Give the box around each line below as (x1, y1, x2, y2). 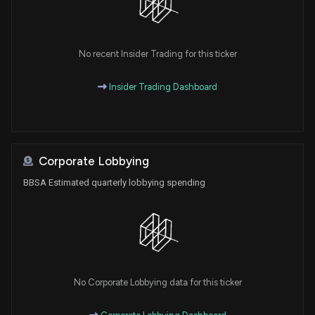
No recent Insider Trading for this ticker (78, 48, 237, 59)
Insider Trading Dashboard (107, 81, 217, 92)
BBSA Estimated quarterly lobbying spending (23, 176, 205, 188)
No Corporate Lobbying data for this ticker (73, 277, 242, 288)
